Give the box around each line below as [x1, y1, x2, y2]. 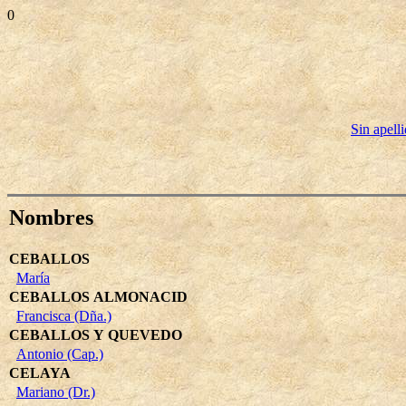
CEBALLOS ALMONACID [9, 288, 188, 304]
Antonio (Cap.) [16, 345, 103, 362]
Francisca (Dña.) [16, 307, 111, 324]
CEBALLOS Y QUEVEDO [9, 326, 182, 343]
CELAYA [9, 364, 71, 381]
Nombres [9, 205, 93, 229]
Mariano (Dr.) [16, 383, 95, 400]
